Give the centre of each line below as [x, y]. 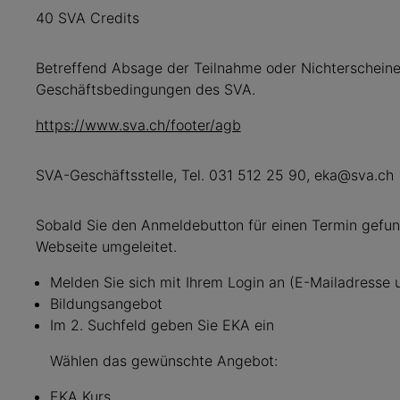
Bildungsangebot [106, 304]
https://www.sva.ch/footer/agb [138, 125]
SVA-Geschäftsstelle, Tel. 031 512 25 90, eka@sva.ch [214, 175]
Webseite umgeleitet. [106, 246]
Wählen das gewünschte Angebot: [163, 361]
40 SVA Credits [87, 18]
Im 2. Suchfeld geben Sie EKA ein [162, 325]
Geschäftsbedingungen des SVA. [145, 89]
